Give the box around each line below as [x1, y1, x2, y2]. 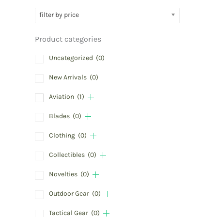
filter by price [39, 11, 79, 19]
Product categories [35, 34, 101, 44]
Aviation [49, 93, 76, 101]
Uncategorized [49, 54, 94, 62]
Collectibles [49, 151, 86, 159]
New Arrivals [49, 73, 88, 82]
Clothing [49, 131, 77, 140]
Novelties [49, 170, 79, 179]
